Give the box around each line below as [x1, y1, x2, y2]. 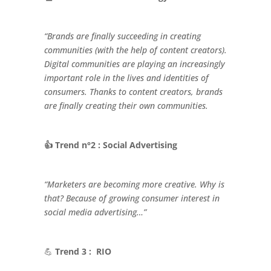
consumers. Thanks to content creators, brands [44, 85, 223, 97]
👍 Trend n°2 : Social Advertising [44, 139, 177, 151]
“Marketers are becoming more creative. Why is [44, 178, 224, 190]
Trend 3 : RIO [54, 245, 111, 257]
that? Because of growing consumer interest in [44, 192, 220, 204]
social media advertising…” [44, 206, 146, 218]
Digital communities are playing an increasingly [44, 57, 225, 70]
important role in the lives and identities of [44, 71, 209, 83]
